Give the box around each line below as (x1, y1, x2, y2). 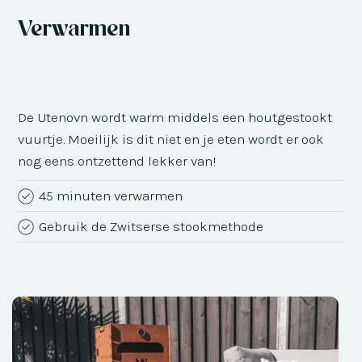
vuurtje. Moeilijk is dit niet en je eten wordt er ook (18, 130, 325, 147)
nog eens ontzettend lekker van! (18, 152, 217, 169)
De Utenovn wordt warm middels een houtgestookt (18, 108, 333, 125)
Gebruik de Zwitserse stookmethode (39, 217, 264, 234)
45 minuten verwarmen (39, 187, 183, 204)
